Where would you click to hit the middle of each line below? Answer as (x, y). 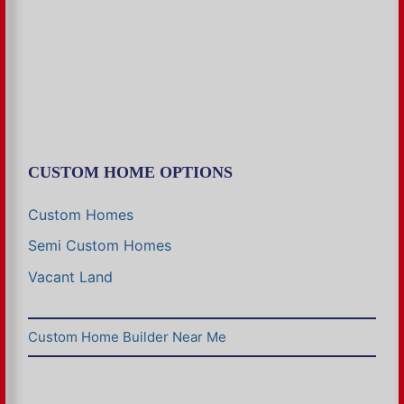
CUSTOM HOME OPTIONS (130, 172)
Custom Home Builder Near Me (127, 336)
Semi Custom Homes (100, 246)
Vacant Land (70, 276)
